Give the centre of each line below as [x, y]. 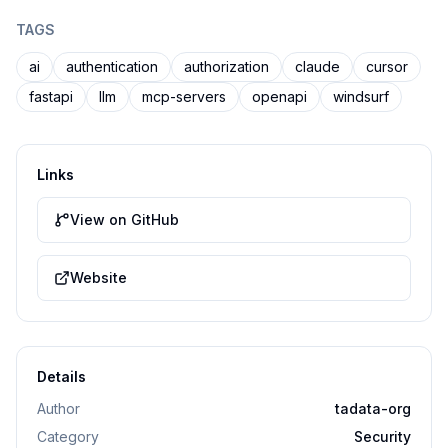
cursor [387, 66]
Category [68, 436]
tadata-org [373, 408]
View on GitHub [124, 219]
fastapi [51, 96]
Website [98, 277]
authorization [226, 66]
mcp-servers [184, 96]
